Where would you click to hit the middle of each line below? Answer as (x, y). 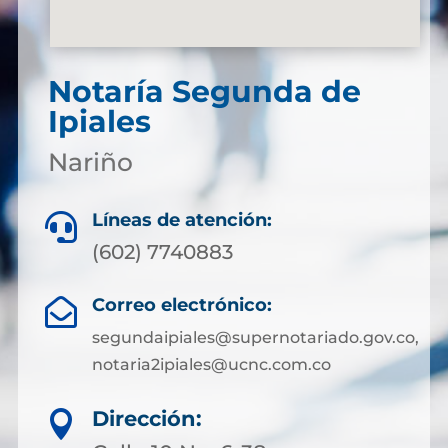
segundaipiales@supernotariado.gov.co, (255, 337)
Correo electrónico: (181, 305)
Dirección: (147, 418)
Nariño (90, 162)
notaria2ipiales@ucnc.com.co (211, 364)
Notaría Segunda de (204, 91)
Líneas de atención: (182, 220)
